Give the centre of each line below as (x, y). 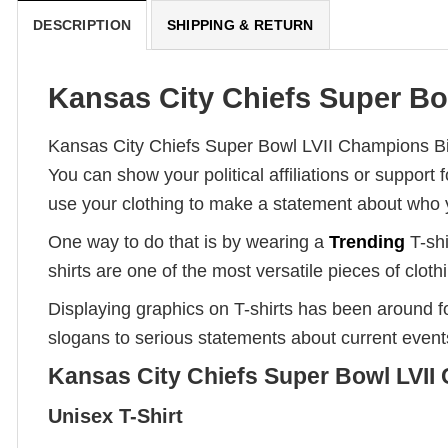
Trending (367, 241)
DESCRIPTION (82, 25)
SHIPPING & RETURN (240, 25)
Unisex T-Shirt (115, 416)
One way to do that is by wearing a (188, 241)
